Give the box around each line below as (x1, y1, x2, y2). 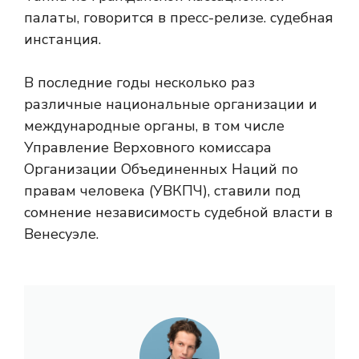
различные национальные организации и (24, 95, 317, 114)
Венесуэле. (24, 224, 99, 244)
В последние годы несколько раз (24, 73, 255, 92)
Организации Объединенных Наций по (24, 159, 298, 179)
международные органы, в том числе (24, 116, 284, 135)
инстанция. (24, 30, 101, 49)
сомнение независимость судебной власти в (24, 203, 333, 222)
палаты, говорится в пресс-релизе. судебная (24, 8, 333, 27)
